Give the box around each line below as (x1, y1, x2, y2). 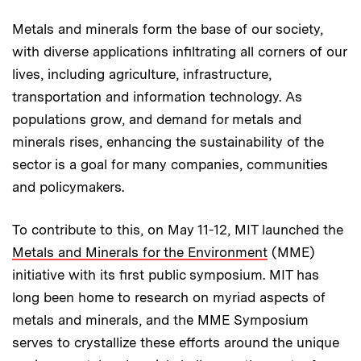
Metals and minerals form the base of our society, (12, 21, 323, 38)
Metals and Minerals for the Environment (12, 244, 268, 261)
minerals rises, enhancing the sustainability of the (12, 134, 324, 151)
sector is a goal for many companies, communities (12, 156, 328, 173)
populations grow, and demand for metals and (12, 111, 301, 128)
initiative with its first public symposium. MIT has (12, 267, 319, 284)
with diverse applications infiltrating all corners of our (12, 44, 346, 60)
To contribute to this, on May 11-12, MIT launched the (12, 222, 343, 239)
